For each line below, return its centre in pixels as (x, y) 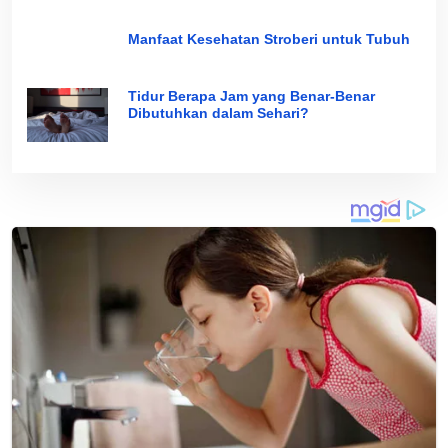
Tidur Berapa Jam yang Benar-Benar (251, 96)
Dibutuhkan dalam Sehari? (218, 113)
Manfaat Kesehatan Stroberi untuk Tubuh (268, 39)
